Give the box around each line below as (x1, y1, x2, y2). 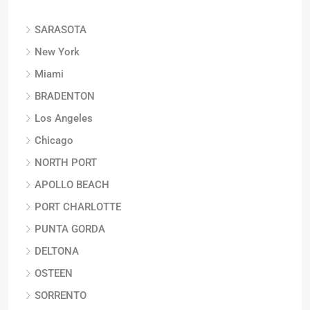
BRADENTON (35, 90, 95, 102)
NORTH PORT (35, 156, 97, 169)
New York (35, 46, 80, 58)
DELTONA (35, 245, 79, 257)
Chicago (35, 134, 73, 147)
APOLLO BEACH (35, 179, 109, 191)
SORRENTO (35, 289, 86, 302)
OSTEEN (35, 267, 73, 280)
